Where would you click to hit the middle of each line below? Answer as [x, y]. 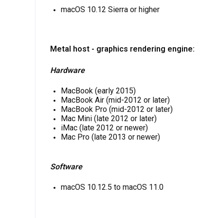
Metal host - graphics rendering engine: [122, 49]
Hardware [67, 70]
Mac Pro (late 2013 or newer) [110, 137]
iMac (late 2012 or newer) [104, 127]
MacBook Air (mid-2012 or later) [115, 100]
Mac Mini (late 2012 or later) [109, 118]
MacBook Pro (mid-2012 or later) [117, 109]
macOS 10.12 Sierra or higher [110, 9]
